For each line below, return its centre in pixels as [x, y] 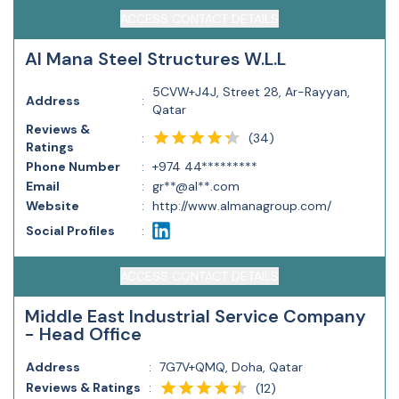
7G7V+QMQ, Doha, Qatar [231, 367]
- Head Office [83, 334]
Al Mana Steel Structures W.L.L [155, 59]
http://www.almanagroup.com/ [242, 206]
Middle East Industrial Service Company [195, 316]
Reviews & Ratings [83, 387]
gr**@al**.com [196, 186]
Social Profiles [70, 231]
